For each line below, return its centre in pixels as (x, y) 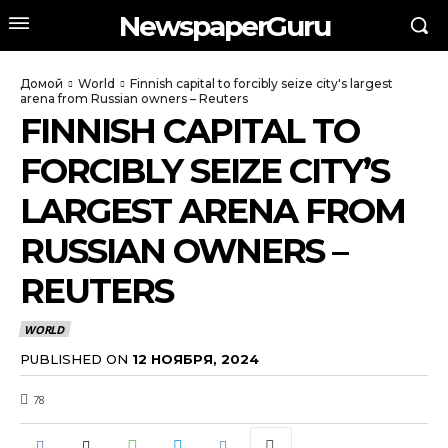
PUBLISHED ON (74, 358)
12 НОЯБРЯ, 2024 (195, 358)
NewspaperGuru (224, 25)
